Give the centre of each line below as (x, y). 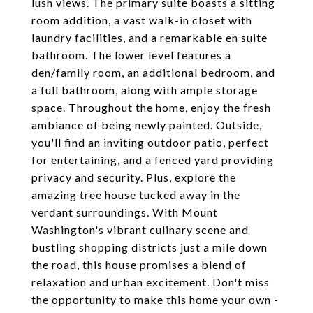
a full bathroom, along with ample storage (145, 90)
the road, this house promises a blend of (139, 264)
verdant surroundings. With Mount (125, 212)
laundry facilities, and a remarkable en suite (150, 37)
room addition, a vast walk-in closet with (142, 20)
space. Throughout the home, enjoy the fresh (151, 107)
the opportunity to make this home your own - (155, 299)
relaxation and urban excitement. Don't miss (151, 282)
